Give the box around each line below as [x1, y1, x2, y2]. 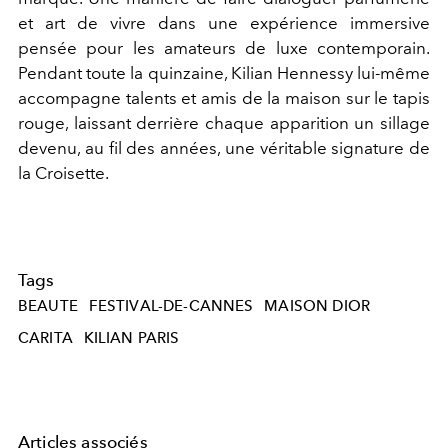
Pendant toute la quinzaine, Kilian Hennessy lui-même [18, 63, 430, 84]
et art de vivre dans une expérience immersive [18, 13, 430, 34]
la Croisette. [18, 163, 109, 184]
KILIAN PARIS [83, 328, 180, 347]
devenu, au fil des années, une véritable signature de [18, 138, 430, 159]
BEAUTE [18, 296, 78, 315]
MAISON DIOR [264, 296, 371, 315]
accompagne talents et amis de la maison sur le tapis [18, 88, 430, 109]
